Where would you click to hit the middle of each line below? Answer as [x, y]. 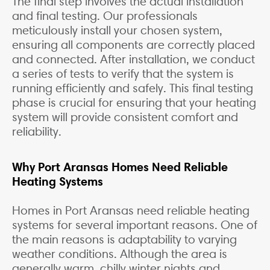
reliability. [37, 132]
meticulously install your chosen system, [117, 30]
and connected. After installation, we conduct [133, 59]
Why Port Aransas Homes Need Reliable [120, 167]
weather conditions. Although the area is [120, 254]
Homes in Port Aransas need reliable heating [131, 211]
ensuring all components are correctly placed [133, 45]
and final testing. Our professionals [105, 16]
